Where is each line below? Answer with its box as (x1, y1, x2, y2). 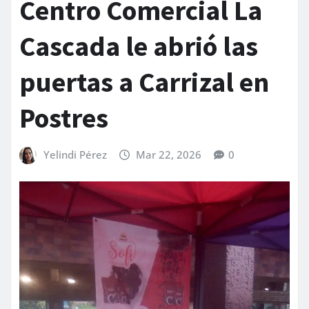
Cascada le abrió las (19, 29, 258, 64)
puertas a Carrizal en (19, 65, 269, 100)
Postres (19, 101, 108, 136)
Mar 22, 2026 (136, 148, 202, 162)
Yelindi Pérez (43, 148, 107, 162)
